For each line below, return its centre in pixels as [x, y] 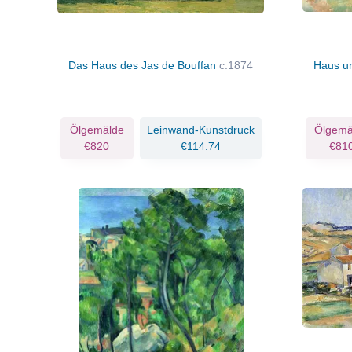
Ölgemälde [97, 129]
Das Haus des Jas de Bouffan [144, 65]
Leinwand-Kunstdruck [200, 129]
